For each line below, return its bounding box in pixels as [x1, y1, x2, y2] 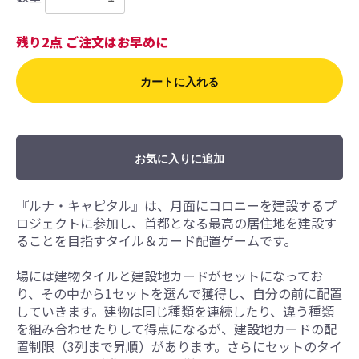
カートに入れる [140, 75, 219, 88]
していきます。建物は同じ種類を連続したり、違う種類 [16, 301, 334, 321]
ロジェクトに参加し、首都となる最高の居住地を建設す [16, 213, 337, 232]
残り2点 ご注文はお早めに [16, 32, 168, 51]
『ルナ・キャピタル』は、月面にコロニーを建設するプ [16, 196, 337, 215]
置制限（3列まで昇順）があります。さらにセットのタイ [16, 337, 342, 356]
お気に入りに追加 [135, 152, 224, 165]
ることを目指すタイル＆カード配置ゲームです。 [16, 231, 296, 250]
